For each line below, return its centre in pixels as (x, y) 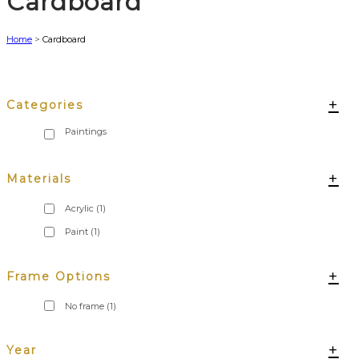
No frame (85, 306)
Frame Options (58, 276)
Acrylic (79, 209)
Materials (39, 179)
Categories (45, 105)
